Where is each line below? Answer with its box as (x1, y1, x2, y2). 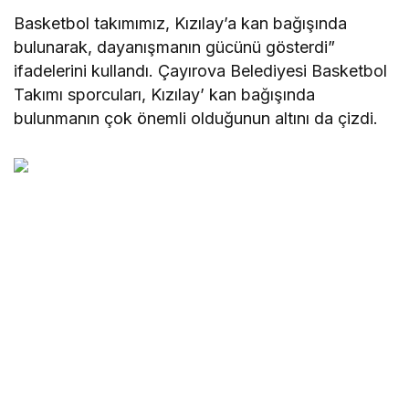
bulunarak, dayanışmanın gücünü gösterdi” (14, 37, 336, 58)
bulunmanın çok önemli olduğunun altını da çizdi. (14, 109, 379, 129)
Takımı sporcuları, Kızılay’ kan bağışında (14, 85, 316, 105)
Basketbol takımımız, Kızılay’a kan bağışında (14, 14, 348, 34)
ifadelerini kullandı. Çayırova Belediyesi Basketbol (14, 61, 388, 81)
